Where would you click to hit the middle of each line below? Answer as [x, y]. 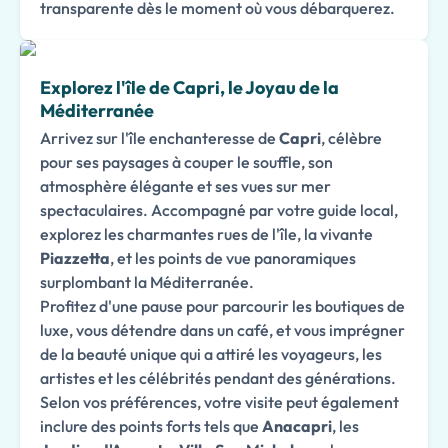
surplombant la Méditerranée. [147, 282]
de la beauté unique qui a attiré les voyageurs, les [211, 354]
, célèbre [351, 138]
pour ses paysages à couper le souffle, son [186, 162]
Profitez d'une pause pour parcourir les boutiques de [222, 306]
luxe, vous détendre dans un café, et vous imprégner [222, 330]
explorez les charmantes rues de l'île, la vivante [206, 234]
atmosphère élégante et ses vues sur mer [185, 186]
